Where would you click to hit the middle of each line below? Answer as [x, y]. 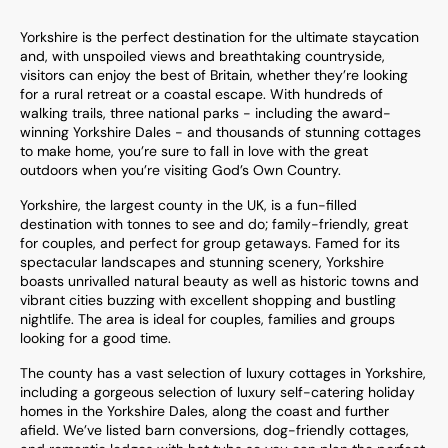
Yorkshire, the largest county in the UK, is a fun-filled [188, 205]
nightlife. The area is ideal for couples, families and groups [207, 319]
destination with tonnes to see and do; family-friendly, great [214, 224]
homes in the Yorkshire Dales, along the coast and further [204, 411]
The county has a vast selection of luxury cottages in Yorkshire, [223, 373]
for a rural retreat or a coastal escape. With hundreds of [201, 94]
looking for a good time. [95, 338]
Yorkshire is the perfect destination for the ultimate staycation [219, 37]
